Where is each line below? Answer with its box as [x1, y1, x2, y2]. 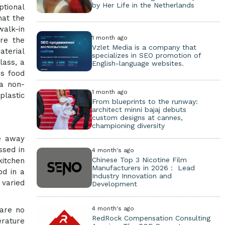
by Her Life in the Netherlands [91, 1, 194, 9]
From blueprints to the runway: [91, 97, 198, 105]
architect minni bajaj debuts [91, 105, 186, 114]
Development [91, 180, 137, 188]
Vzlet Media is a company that [91, 43, 196, 51]
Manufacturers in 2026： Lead [91, 164, 195, 172]
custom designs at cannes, [91, 114, 183, 122]
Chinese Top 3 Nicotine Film [91, 156, 187, 164]
